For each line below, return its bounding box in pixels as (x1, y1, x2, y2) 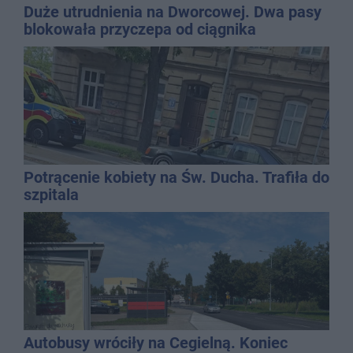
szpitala (24, 185, 79, 205)
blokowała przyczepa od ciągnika (24, 20, 256, 39)
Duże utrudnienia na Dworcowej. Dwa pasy (24, 2, 321, 22)
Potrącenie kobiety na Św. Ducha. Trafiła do (24, 168, 329, 188)
